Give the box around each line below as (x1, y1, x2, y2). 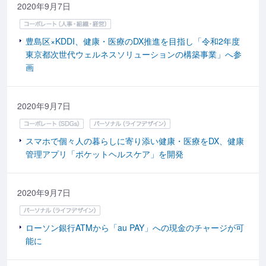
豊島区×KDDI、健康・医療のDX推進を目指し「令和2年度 (26, 34, 240, 47)
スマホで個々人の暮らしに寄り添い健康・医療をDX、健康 (26, 134, 244, 147)
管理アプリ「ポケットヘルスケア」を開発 (26, 147, 183, 160)
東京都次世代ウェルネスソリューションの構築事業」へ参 (26, 47, 242, 60)
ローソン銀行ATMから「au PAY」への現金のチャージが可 (26, 221, 244, 233)
